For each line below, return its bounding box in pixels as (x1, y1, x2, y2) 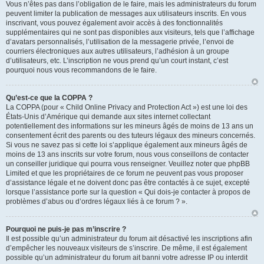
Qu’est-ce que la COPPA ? (6, 94, 93, 102)
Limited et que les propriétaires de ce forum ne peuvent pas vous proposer (6, 169, 243, 177)
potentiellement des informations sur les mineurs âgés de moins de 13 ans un (6, 122, 253, 130)
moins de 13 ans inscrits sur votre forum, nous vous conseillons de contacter (6, 150, 249, 159)
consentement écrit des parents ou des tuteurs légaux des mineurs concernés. (6, 131, 255, 140)
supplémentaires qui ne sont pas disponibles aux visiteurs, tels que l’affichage (6, 28, 255, 37)
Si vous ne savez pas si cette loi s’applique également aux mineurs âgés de (6, 141, 247, 149)
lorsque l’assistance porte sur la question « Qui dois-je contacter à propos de (6, 188, 250, 196)
